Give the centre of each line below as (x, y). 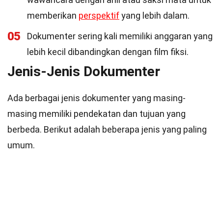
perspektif (99, 15)
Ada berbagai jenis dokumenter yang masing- (96, 98)
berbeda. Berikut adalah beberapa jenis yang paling (107, 129)
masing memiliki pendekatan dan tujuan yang (96, 114)
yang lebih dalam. (154, 15)
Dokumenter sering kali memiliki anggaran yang (120, 36)
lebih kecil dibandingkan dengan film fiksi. (108, 52)
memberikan (53, 15)
